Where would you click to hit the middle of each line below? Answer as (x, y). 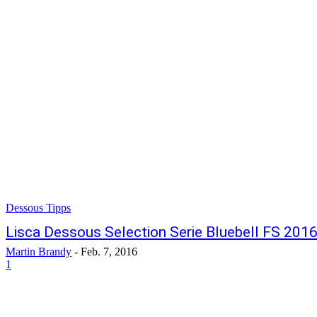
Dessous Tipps (38, 208)
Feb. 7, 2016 (109, 252)
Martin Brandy (39, 252)
